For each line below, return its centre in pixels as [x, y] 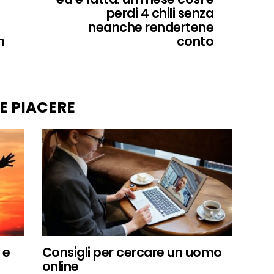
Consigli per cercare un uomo [132, 253]
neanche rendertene [151, 27]
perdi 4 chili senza [160, 13]
